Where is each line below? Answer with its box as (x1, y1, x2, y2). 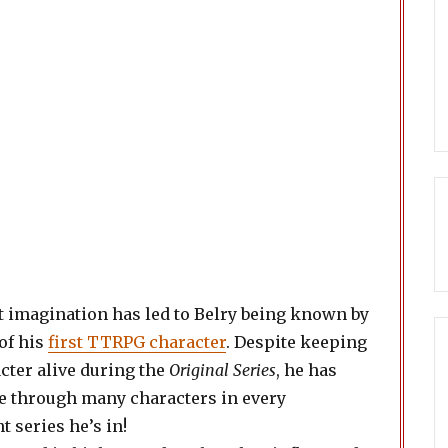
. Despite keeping (226, 332, 367, 352)
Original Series (169, 360, 276, 380)
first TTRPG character (48, 332, 226, 352)
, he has (276, 360, 337, 380)
